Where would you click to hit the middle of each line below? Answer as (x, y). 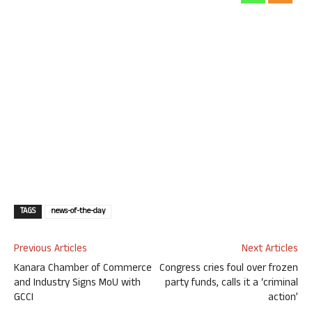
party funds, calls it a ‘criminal (232, 284)
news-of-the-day (78, 212)
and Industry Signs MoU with (77, 284)
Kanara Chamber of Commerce (83, 270)
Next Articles (270, 250)
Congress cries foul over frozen (229, 270)
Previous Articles (50, 250)
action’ (283, 299)
